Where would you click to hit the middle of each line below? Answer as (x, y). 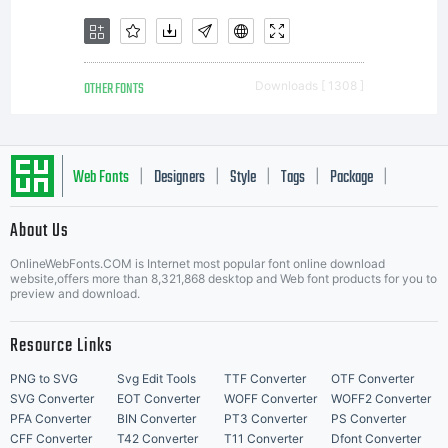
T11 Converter (263, 438)
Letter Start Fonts (118, 238)
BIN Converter (156, 418)
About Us (39, 231)
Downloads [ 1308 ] (309, 85)
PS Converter (368, 418)
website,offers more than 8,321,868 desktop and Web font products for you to (223, 278)
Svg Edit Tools (156, 378)
